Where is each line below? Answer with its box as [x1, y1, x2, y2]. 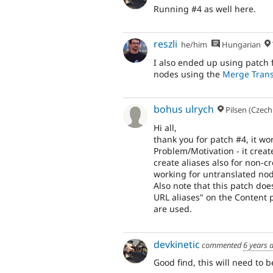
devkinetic [154, 237, 200, 251]
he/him [181, 39, 208, 51]
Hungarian [219, 39, 261, 51]
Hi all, [154, 122, 177, 134]
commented [200, 239, 243, 250]
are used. [154, 203, 192, 215]
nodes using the [154, 68, 222, 80]
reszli [154, 37, 177, 51]
